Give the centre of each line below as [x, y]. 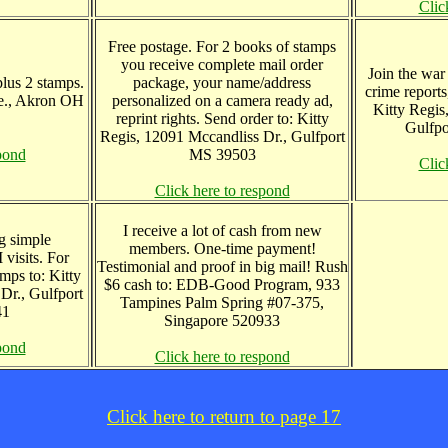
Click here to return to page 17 [224, 416]
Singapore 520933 [222, 320]
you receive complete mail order [222, 64]
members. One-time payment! [222, 248]
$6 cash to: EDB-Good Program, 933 [222, 284]
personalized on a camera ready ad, [222, 100]
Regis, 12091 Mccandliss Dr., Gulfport [222, 136]
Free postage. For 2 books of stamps [222, 46]
